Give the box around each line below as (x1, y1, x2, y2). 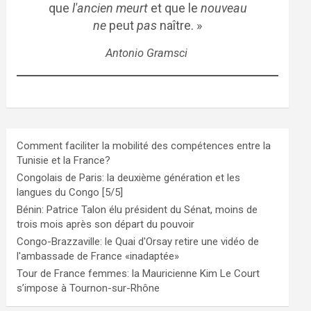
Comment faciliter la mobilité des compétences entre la (17, 140, 271, 152)
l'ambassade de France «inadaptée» (17, 250, 180, 262)
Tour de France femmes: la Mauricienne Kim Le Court (17, 267, 260, 280)
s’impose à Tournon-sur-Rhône (17, 282, 160, 294)
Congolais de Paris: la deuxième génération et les (17, 171, 241, 184)
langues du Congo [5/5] (17, 186, 124, 199)
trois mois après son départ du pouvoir (17, 218, 195, 230)
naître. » (157, 18, 203, 33)
